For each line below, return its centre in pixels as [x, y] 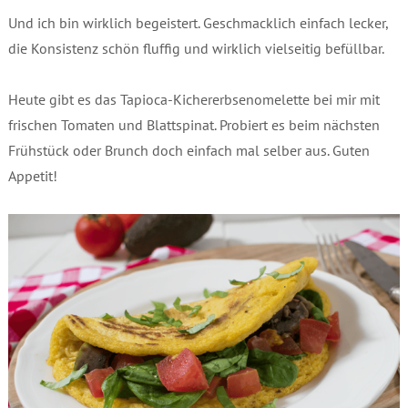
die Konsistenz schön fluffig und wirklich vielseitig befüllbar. [196, 49]
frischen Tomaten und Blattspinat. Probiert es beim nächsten [194, 125]
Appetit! [32, 176]
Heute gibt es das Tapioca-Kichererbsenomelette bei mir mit [194, 100]
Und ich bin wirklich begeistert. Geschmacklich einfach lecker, [198, 23]
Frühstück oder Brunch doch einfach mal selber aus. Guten [189, 151]
